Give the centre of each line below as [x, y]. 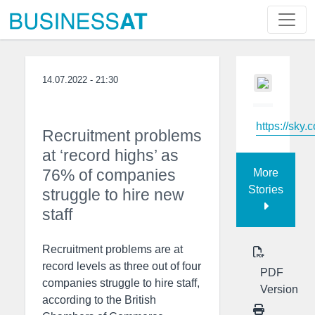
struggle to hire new [113, 195]
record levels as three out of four [122, 266]
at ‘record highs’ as [110, 155]
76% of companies [109, 175]
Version [279, 289]
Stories [266, 189]
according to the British [99, 300]
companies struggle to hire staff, [121, 283]
